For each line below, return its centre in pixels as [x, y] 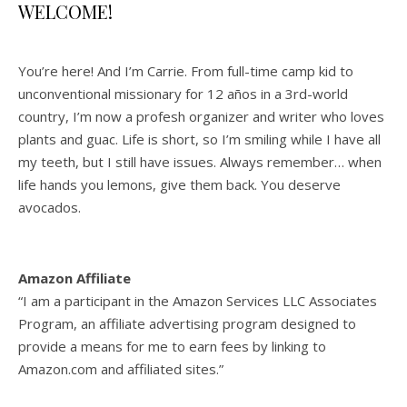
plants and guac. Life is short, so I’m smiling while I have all [199, 139]
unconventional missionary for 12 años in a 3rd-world [183, 93]
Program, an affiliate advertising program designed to [187, 323]
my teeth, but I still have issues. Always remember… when [200, 161]
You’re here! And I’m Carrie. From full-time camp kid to [186, 70]
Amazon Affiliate [74, 278]
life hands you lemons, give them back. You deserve [179, 184]
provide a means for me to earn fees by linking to [172, 346]
